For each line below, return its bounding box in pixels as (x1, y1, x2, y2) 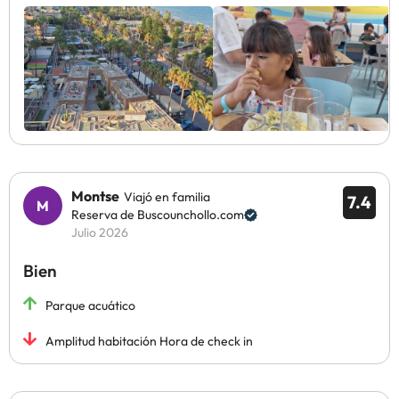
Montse (71, 187, 119, 205)
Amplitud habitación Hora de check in (45, 333, 253, 349)
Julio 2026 (71, 224, 128, 240)
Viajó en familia (124, 189, 210, 205)
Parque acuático (45, 297, 135, 313)
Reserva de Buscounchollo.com (71, 207, 244, 223)
